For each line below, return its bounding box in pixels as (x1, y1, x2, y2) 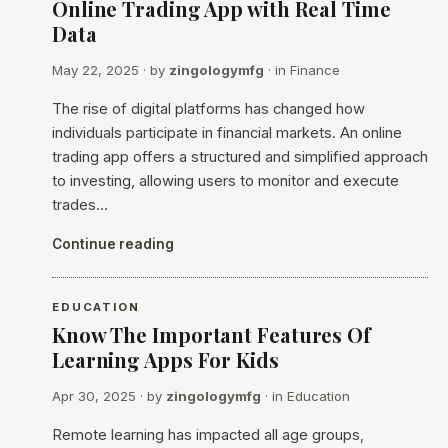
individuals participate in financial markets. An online (52, 124, 402, 142)
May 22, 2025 (52, 62, 139, 78)
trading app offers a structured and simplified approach (52, 148, 428, 166)
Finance (290, 62, 340, 78)
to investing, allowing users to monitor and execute (52, 172, 399, 190)
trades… (52, 196, 108, 214)
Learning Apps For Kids (52, 346, 279, 373)
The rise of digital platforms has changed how (52, 100, 365, 118)
